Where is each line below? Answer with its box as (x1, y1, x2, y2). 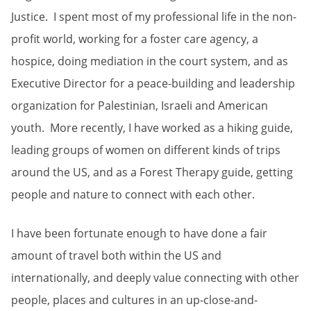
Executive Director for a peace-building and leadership (11, 76, 295, 91)
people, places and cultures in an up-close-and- (11, 292, 258, 308)
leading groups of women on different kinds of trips (11, 142, 280, 158)
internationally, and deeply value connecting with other (11, 270, 299, 285)
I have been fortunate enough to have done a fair (11, 226, 267, 241)
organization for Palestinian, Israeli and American (11, 98, 268, 113)
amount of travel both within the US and (11, 248, 221, 263)
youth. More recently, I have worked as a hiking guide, (11, 120, 293, 135)
